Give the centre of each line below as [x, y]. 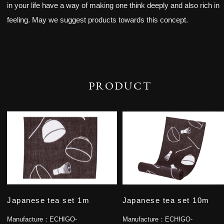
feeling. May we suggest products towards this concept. [98, 20]
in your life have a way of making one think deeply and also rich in [113, 6]
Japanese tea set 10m [166, 200]
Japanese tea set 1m [48, 200]
